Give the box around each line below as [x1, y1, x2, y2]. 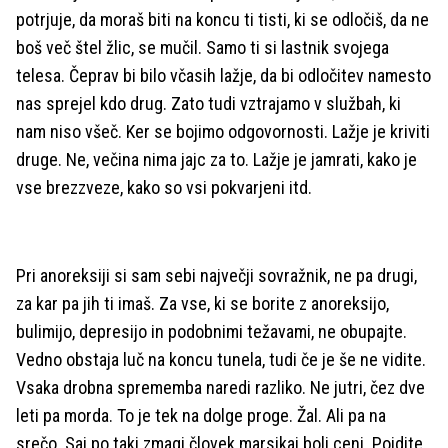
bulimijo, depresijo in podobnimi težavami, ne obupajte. [16, 320, 407, 342]
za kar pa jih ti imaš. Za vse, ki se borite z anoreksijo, [16, 292, 389, 314]
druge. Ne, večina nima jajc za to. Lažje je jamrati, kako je [16, 148, 417, 170]
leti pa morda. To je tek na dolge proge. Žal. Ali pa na [16, 404, 386, 426]
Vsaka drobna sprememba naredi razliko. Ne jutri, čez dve [16, 376, 425, 398]
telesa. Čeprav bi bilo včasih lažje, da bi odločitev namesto [16, 64, 431, 86]
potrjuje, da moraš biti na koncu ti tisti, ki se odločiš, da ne [16, 8, 429, 30]
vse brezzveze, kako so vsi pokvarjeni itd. [16, 176, 312, 198]
